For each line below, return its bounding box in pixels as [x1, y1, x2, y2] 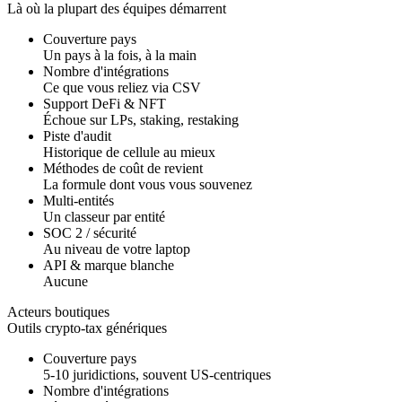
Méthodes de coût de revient [43, 160, 203, 176]
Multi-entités [43, 192, 114, 208]
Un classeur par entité [43, 208, 165, 224]
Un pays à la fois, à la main [43, 47, 197, 63]
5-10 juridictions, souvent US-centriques [43, 366, 271, 382]
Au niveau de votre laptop [43, 240, 190, 257]
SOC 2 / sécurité [43, 224, 136, 240]
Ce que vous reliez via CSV [43, 79, 201, 95]
